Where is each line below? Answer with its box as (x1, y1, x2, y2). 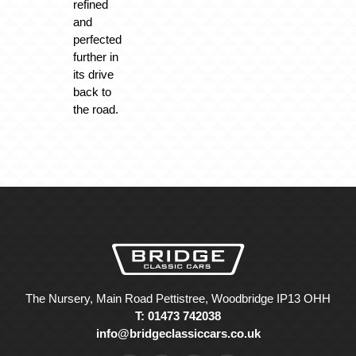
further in (72, 49, 118, 64)
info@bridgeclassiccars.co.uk (95, 327, 261, 341)
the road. (72, 102, 118, 116)
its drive (72, 67, 114, 81)
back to (72, 84, 111, 99)
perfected (72, 32, 122, 46)
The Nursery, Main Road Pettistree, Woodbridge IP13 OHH (25, 292, 331, 306)
